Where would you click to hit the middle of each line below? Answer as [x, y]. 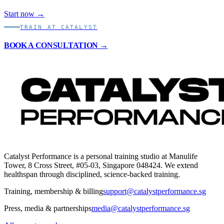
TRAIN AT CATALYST [59, 27]
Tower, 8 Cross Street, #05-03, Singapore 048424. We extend [101, 165]
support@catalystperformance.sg [154, 191]
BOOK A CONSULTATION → [56, 45]
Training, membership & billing [53, 191]
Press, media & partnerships [48, 208]
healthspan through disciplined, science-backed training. [92, 174]
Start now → [24, 13]
